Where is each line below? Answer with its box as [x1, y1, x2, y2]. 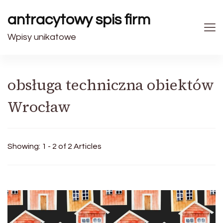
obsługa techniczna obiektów [7, 75, 214, 95]
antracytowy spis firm [7, 12, 150, 27]
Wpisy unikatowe [7, 32, 76, 42]
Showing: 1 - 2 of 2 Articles [7, 142, 102, 150]
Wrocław [7, 97, 71, 117]
